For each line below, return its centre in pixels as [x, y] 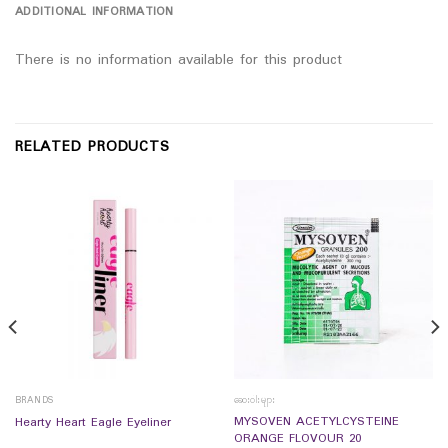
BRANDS [34, 400]
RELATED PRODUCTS [92, 148]
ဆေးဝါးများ [254, 400]
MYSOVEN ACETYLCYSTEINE [316, 422]
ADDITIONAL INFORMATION [94, 12]
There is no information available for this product [178, 60]
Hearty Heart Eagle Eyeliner [92, 422]
